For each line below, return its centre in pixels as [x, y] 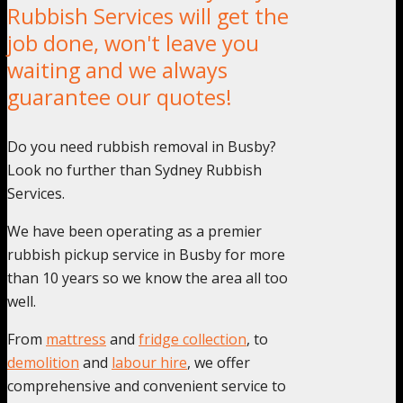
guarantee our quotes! [120, 97]
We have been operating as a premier [134, 231]
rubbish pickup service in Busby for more [146, 254]
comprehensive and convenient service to [147, 385]
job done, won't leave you [133, 43]
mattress [76, 339]
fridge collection [193, 339]
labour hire [149, 362]
